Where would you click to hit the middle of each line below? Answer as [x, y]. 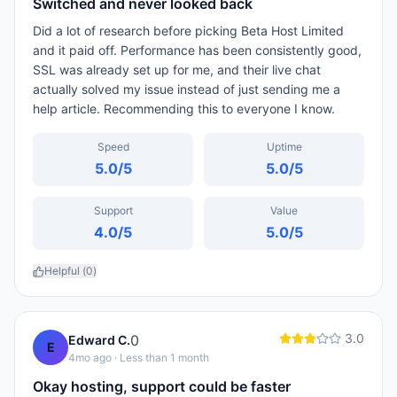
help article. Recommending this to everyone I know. [184, 109]
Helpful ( [65, 271]
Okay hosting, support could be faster [162, 386]
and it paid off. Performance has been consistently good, [197, 50]
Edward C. [99, 340]
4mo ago [90, 358]
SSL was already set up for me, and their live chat [177, 70]
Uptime [284, 147]
